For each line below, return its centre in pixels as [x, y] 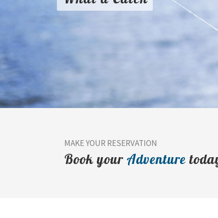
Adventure [156, 159]
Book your [95, 159]
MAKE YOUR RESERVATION [111, 143]
